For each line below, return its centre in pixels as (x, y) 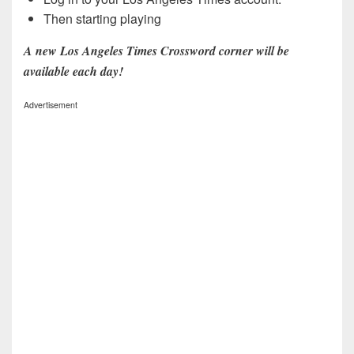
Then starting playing (102, 18)
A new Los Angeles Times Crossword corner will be (156, 50)
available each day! (73, 71)
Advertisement (51, 104)
